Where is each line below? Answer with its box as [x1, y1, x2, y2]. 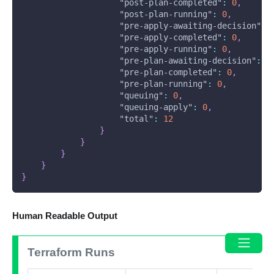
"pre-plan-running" [119, 79, 207, 89]
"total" [119, 114, 154, 124]
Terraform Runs [27, 246, 115, 259]
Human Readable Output [12, 210, 117, 221]
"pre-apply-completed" [119, 32, 222, 43]
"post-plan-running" [119, 9, 212, 20]
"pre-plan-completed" [119, 67, 217, 78]
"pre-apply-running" [119, 44, 212, 54]
